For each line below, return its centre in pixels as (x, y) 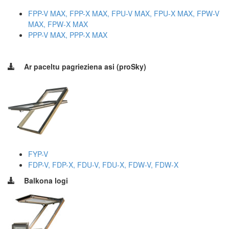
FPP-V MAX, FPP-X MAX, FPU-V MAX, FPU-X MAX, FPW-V (124, 13)
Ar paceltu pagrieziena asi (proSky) (85, 66)
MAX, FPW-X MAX (58, 24)
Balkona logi (46, 180)
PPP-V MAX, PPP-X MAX (68, 35)
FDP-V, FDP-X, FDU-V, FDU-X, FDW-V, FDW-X (103, 164)
